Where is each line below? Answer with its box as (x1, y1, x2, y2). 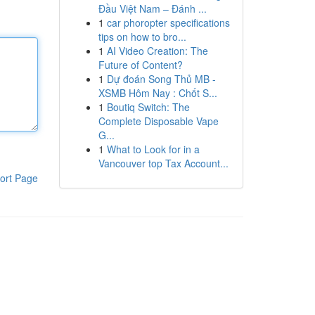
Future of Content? (98, 58, 183, 72)
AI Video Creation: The (106, 44, 208, 58)
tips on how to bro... (98, 30, 186, 44)
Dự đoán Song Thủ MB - (106, 72, 216, 86)
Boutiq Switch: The (106, 100, 190, 114)
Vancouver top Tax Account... (98, 156, 229, 170)
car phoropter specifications (106, 15, 230, 30)
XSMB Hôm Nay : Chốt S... (98, 86, 217, 100)
